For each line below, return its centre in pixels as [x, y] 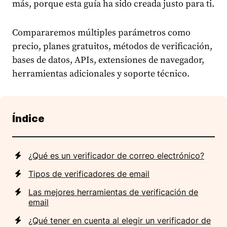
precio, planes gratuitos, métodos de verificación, [112, 47]
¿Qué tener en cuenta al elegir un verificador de [120, 221]
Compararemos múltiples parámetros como [101, 33]
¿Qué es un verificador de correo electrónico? [116, 156]
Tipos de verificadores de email [89, 174]
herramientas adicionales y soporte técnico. [101, 74]
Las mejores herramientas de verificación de [113, 192]
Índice [28, 119]
